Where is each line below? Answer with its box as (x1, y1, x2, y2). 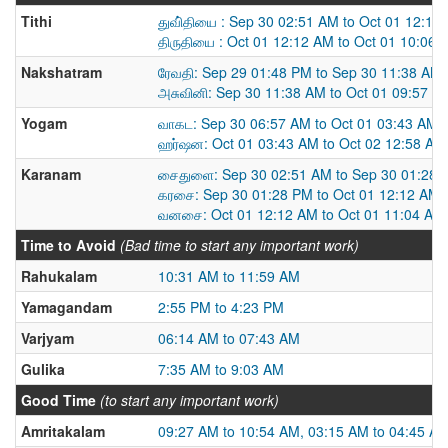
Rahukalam (21, 266, 97, 286)
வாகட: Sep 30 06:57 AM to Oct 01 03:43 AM (158, 113, 438, 133)
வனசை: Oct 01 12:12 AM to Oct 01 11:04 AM (158, 204, 445, 224)
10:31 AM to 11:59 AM (158, 266, 300, 286)
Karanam (21, 164, 81, 184)
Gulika (21, 359, 65, 379)
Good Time (21, 390, 96, 410)
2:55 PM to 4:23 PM (158, 297, 284, 317)
